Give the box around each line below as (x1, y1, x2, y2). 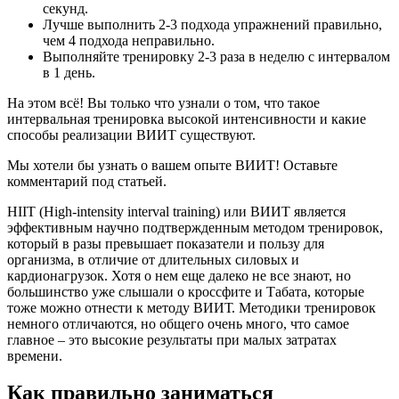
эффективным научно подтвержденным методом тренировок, (7, 219, 383, 235)
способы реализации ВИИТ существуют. (7, 126, 256, 142)
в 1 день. (43, 64, 95, 80)
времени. (7, 347, 62, 363)
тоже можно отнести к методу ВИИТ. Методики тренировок (7, 299, 376, 315)
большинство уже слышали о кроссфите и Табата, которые (7, 283, 364, 299)
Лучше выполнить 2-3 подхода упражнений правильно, (43, 16, 382, 32)
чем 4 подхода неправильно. (43, 32, 215, 48)
